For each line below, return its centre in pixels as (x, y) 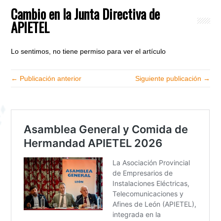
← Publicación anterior (46, 79)
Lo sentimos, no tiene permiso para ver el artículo (89, 52)
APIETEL (30, 27)
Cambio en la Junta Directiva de (86, 14)
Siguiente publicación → (172, 79)
